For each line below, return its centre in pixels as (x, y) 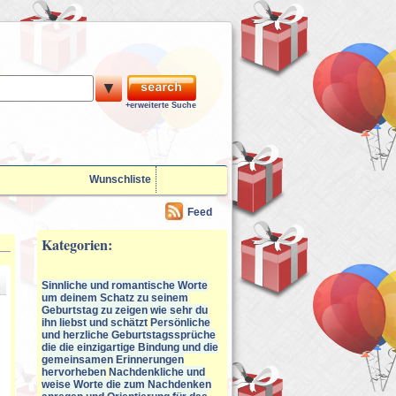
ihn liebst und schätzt (95, 323)
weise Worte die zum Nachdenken (126, 385)
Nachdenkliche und (157, 372)
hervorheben (74, 372)
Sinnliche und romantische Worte (125, 286)
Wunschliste (120, 179)
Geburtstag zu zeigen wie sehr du (125, 310)
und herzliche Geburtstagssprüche (129, 335)
